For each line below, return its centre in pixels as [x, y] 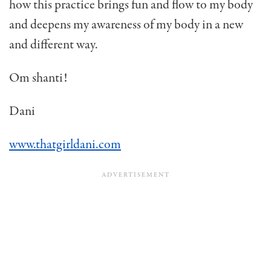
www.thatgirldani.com [65, 145]
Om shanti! [38, 78]
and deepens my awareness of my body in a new [126, 25]
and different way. [54, 45]
